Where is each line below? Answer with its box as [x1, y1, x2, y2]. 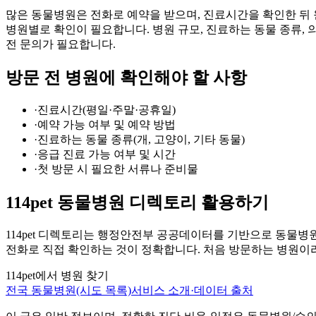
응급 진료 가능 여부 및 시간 [37, 148, 176, 161]
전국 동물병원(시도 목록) [6, 284, 131, 297]
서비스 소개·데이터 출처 [131, 284, 253, 297]
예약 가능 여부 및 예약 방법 [37, 119, 176, 131]
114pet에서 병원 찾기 [6, 269, 109, 282]
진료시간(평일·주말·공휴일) [37, 104, 176, 116]
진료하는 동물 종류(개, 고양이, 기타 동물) [37, 133, 245, 146]
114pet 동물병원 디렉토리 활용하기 [6, 193, 269, 212]
